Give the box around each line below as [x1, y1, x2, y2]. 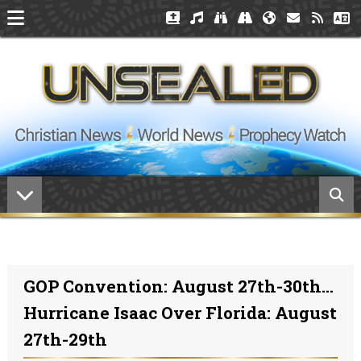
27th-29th [23, 328, 107, 351]
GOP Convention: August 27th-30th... [23, 275, 334, 297]
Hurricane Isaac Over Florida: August [23, 301, 337, 324]
